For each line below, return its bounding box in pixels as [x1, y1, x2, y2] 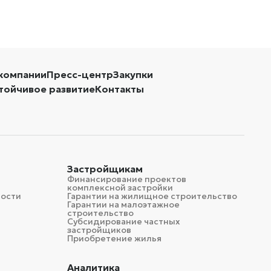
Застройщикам [67, 163, 143, 175]
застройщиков [67, 224, 132, 235]
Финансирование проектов [67, 174, 187, 184]
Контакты [94, 83, 144, 95]
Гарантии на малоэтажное [67, 199, 180, 210]
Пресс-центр [46, 68, 113, 80]
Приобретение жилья [67, 233, 162, 244]
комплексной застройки [67, 182, 174, 193]
